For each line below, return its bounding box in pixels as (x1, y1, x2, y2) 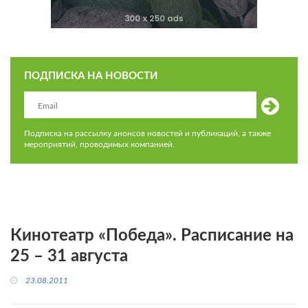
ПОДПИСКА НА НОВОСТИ (24, 71, 158, 81)
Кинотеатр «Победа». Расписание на (10, 228, 294, 244)
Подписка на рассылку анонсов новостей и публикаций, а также (24, 129, 271, 137)
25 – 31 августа (10, 248, 128, 265)
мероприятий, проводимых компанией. (24, 140, 175, 148)
